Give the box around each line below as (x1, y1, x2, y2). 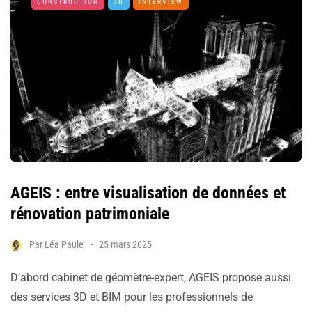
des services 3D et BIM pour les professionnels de (10, 290, 253, 304)
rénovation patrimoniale (10, 204, 169, 224)
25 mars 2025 (99, 239, 152, 251)
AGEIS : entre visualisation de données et (10, 183, 286, 203)
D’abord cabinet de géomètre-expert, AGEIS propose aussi (10, 271, 291, 285)
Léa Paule (45, 239, 84, 251)
